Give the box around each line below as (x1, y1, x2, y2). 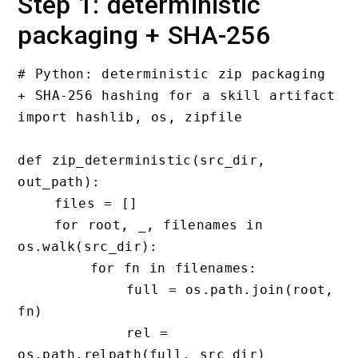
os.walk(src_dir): (18, 238, 158, 254)
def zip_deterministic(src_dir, (18, 152, 266, 168)
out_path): (18, 173, 101, 189)
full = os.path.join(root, (18, 281, 126, 297)
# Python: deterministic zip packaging (18, 66, 326, 82)
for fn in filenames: (18, 260, 90, 276)
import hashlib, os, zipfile (18, 109, 243, 125)
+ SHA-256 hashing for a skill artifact (18, 87, 336, 103)
